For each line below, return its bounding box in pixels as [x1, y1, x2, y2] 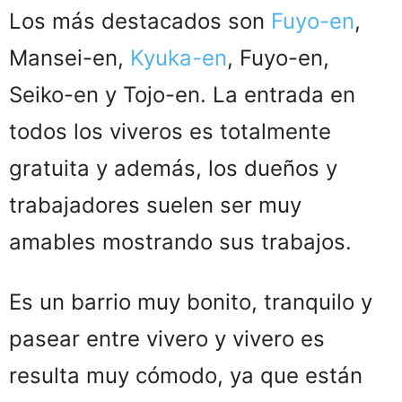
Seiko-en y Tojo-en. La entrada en [9, 81, 355, 108]
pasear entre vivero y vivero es [9, 325, 325, 352]
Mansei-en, [9, 44, 130, 71]
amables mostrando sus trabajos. [9, 228, 358, 255]
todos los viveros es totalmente [9, 118, 331, 144]
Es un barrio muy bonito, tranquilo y [9, 288, 372, 315]
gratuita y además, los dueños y [9, 154, 337, 181]
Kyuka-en [130, 44, 227, 71]
